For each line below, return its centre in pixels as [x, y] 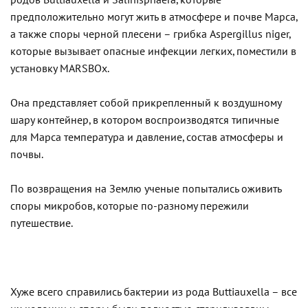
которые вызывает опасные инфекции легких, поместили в [153, 51]
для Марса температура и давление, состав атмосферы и [147, 137]
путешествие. [42, 223]
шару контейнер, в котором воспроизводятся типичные [145, 120]
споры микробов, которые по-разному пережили [130, 206]
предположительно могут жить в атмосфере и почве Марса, [154, 17]
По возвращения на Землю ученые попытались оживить [146, 189]
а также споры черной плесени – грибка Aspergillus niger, [150, 34]
